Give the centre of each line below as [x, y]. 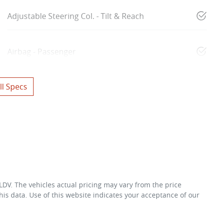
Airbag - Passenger [42, 51]
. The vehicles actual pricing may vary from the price [96, 184]
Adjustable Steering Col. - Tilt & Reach [76, 16]
